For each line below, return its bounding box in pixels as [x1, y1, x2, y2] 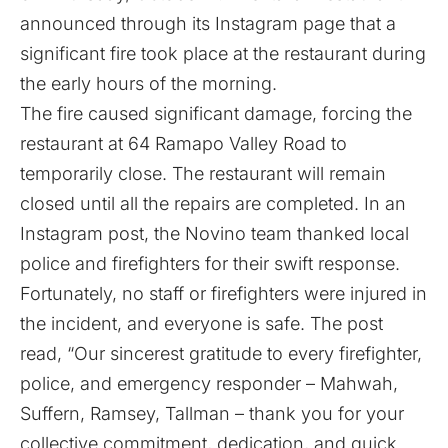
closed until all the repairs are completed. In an [20, 193, 406, 214]
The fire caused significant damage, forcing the [20, 103, 412, 124]
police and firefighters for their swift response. [20, 253, 400, 274]
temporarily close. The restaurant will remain [20, 163, 386, 184]
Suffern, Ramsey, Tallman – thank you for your [20, 403, 404, 424]
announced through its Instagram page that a [20, 13, 396, 34]
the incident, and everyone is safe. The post [20, 313, 383, 334]
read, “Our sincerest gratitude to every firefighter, [20, 343, 422, 364]
